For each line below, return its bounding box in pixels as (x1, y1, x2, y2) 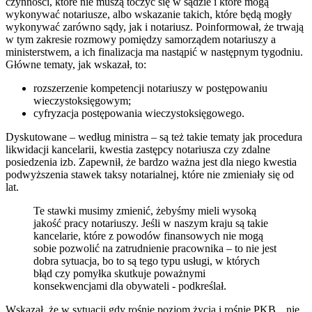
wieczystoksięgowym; (33, 95, 131, 107)
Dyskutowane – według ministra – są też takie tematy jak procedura (6, 131, 302, 143)
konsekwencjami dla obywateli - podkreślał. (33, 280, 226, 292)
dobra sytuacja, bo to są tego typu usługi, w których (33, 255, 260, 267)
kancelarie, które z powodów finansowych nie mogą (33, 230, 263, 242)
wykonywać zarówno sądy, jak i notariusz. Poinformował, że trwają (6, 21, 304, 33)
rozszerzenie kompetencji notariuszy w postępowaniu (33, 82, 267, 95)
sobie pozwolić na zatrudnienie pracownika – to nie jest (33, 242, 276, 255)
